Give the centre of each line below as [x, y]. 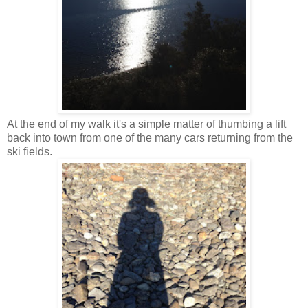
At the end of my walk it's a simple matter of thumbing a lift [146, 124]
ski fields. [30, 151]
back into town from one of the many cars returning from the [150, 137]
